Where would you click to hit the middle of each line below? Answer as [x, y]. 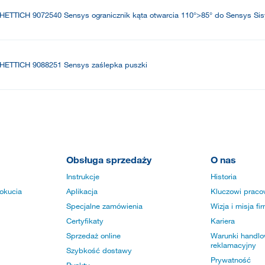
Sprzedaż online [93, 236]
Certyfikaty [85, 221]
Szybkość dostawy [99, 251]
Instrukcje [83, 177]
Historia [224, 177]
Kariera [223, 221]
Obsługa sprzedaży [109, 160]
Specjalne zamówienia [104, 206]
